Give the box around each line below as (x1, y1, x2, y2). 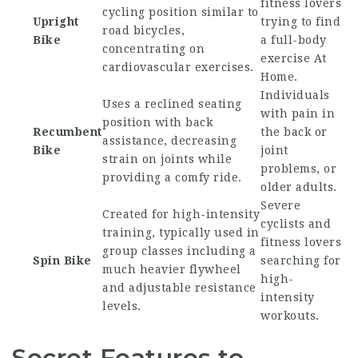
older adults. (261, 181, 337, 193)
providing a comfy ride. (102, 171, 242, 184)
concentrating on (102, 42, 205, 55)
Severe (261, 199, 300, 212)
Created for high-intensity (102, 208, 260, 221)
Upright (33, 15, 79, 28)
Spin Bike (33, 254, 92, 267)
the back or (261, 125, 328, 138)
